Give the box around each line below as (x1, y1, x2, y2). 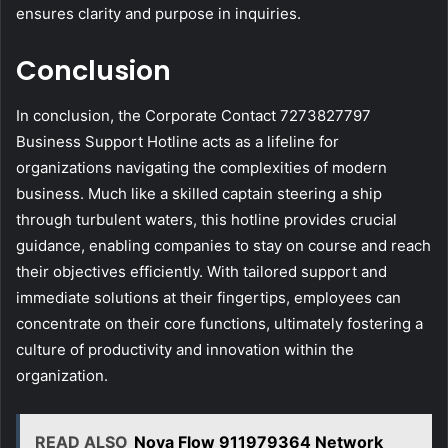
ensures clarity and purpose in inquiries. (16, 4, 301, 24)
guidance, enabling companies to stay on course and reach (16, 235, 431, 255)
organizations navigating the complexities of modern (16, 157, 387, 177)
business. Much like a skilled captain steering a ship (16, 183, 382, 203)
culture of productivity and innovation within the (16, 339, 354, 359)
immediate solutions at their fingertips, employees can (16, 287, 401, 307)
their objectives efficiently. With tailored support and (16, 261, 387, 281)
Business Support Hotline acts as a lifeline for (16, 131, 339, 151)
